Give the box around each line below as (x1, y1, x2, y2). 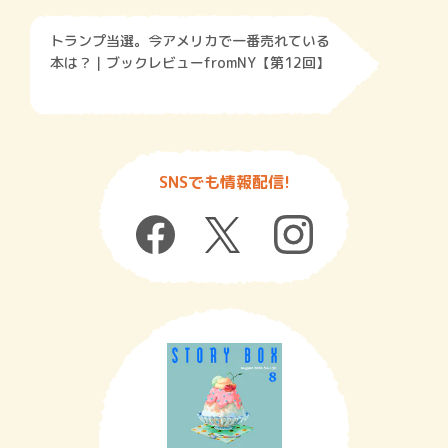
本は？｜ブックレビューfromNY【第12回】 (50, 53, 330, 73)
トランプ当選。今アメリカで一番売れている (50, 31, 330, 51)
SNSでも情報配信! (158, 171, 290, 194)
